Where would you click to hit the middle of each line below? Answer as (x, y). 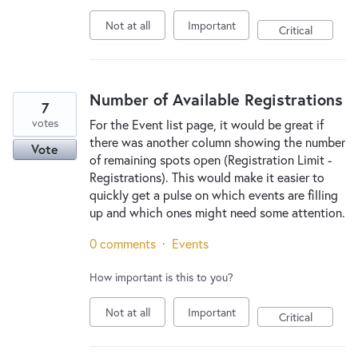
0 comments (123, 243)
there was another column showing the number (217, 142)
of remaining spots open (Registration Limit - (211, 159)
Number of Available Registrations (216, 99)
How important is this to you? (161, 277)
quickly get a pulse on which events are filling (214, 195)
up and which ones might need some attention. (217, 212)
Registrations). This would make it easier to (207, 177)
